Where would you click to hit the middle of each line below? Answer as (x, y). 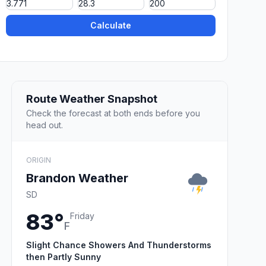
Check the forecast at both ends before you (113, 113)
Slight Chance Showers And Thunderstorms (119, 245)
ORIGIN (39, 160)
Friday (82, 216)
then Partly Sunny (64, 256)
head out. (45, 125)
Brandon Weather (77, 178)
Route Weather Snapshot (92, 99)
